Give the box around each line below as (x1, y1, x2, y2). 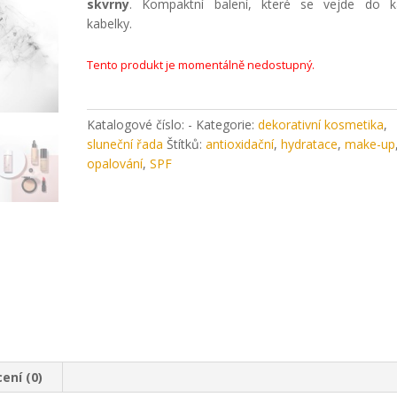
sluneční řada (87, 135, 164, 152)
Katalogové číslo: (87, 115, 189, 133)
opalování (87, 154, 144, 172)
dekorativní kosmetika (258, 115, 385, 133)
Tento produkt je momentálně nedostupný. (87, 56, 315, 73)
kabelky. (87, 14, 133, 32)
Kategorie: (196, 115, 259, 133)
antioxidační (206, 135, 275, 152)
